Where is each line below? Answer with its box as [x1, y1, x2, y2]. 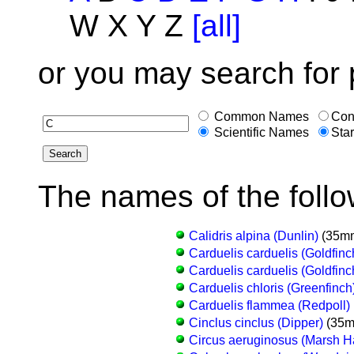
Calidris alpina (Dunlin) [188, 228, 318, 243]
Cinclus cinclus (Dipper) [188, 315, 323, 330]
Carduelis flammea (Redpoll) [188, 298, 350, 312]
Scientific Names [211, 125, 309, 139]
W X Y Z [70, 8, 192, 43]
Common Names [211, 109, 309, 123]
